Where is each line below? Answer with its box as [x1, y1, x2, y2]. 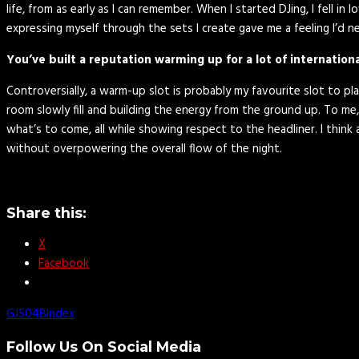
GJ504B [6, 305, 46, 325]
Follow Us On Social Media [6, 337, 201, 355]
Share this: [6, 204, 87, 221]
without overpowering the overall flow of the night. [6, 139, 282, 159]
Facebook [38, 254, 89, 274]
